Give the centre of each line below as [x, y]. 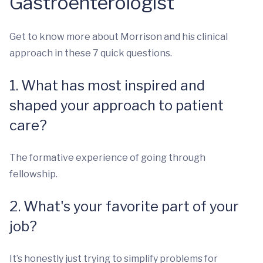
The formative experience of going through [107, 158]
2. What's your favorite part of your [124, 207]
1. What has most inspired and [107, 86]
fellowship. [34, 174]
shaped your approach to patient [117, 106]
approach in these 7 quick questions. [92, 53]
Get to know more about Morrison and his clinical [119, 37]
